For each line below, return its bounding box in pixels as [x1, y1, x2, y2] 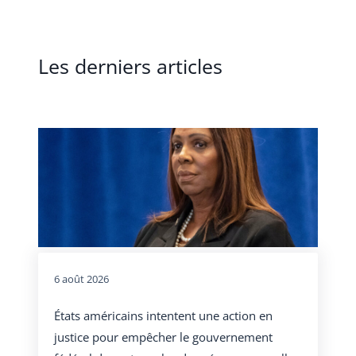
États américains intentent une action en [54, 308, 273, 324]
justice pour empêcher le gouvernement [54, 329, 273, 346]
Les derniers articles [38, 52, 222, 79]
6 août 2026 [54, 271, 109, 286]
